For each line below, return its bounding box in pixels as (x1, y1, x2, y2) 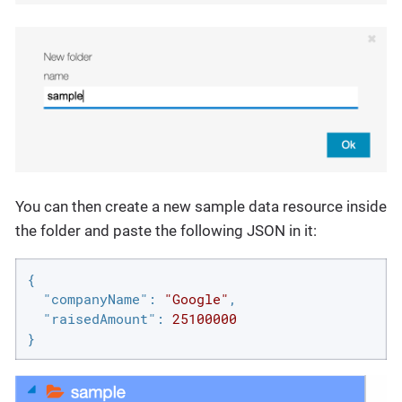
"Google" (163, 290, 229, 309)
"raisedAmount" (42, 310, 156, 328)
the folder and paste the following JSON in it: (15, 221, 317, 240)
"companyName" (42, 290, 148, 309)
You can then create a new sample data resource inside (15, 197, 387, 215)
